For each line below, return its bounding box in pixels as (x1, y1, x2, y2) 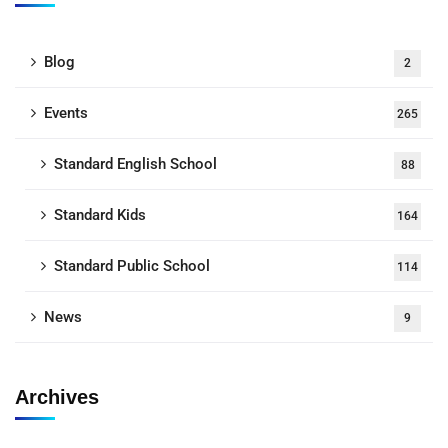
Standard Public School (54, 257, 210, 276)
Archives (15, 386, 99, 409)
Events (44, 104, 88, 123)
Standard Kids (54, 206, 146, 225)
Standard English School (54, 155, 217, 174)
